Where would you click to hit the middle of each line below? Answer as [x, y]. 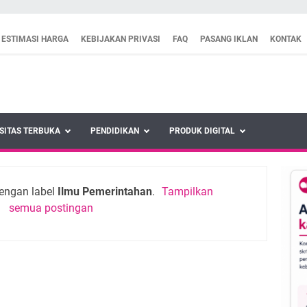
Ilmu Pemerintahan [105, 191]
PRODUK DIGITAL [202, 131]
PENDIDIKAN [115, 131]
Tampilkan [187, 191]
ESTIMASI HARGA [35, 39]
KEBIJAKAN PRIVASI [121, 39]
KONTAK [286, 39]
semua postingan [51, 208]
